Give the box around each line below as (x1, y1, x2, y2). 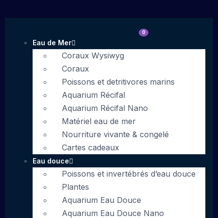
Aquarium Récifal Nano (61, 103, 148, 113)
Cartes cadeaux (61, 143, 119, 152)
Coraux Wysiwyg (61, 51, 124, 60)
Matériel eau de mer (61, 116, 136, 126)
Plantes (61, 182, 89, 192)
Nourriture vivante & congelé (61, 129, 169, 139)
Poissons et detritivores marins (61, 77, 175, 87)
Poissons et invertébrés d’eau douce (61, 169, 196, 179)
